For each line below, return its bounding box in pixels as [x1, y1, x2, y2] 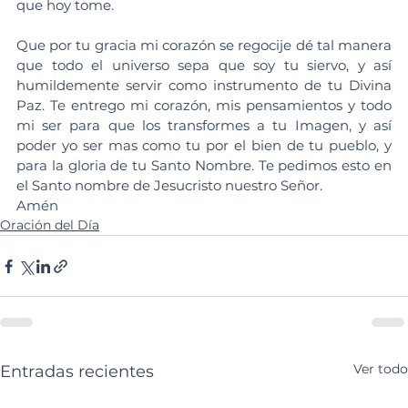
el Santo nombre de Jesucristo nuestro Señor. [16, 177, 322, 195]
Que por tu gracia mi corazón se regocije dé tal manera [16, 36, 392, 55]
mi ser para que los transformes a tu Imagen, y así [16, 117, 392, 135]
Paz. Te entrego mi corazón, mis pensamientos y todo [16, 97, 392, 115]
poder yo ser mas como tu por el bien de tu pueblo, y [16, 137, 392, 155]
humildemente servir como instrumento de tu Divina [16, 76, 392, 95]
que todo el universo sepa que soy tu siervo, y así [16, 56, 392, 75]
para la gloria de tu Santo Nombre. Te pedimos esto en [16, 157, 392, 175]
